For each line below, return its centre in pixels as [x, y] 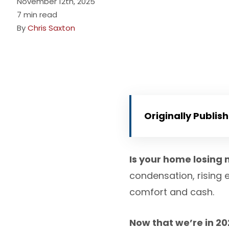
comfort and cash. [171, 192]
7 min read [37, 14]
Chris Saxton [52, 28]
